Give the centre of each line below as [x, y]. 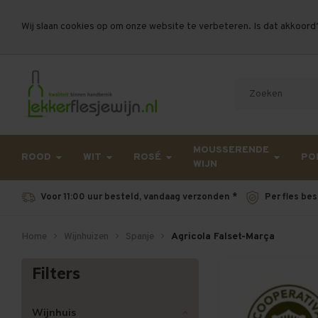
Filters [56, 273]
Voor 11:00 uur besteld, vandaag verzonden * [139, 197]
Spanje [140, 237]
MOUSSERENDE [231, 150]
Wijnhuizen [86, 237]
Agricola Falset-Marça [223, 237]
